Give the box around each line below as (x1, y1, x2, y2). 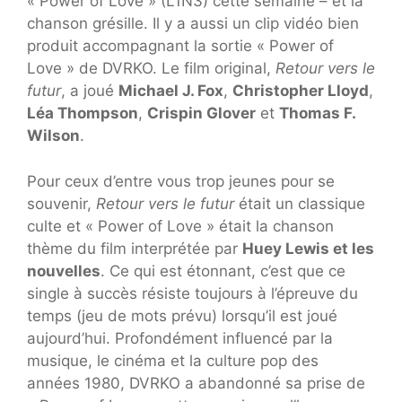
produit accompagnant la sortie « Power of (27, 37, 334, 56)
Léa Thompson (27, 104, 138, 123)
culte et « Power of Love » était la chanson (27, 216, 334, 235)
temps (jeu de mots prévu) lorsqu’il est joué (27, 306, 337, 325)
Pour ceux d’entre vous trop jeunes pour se (27, 171, 335, 190)
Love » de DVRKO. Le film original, (27, 59, 275, 78)
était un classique (234, 194, 365, 213)
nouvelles (27, 261, 100, 280)
